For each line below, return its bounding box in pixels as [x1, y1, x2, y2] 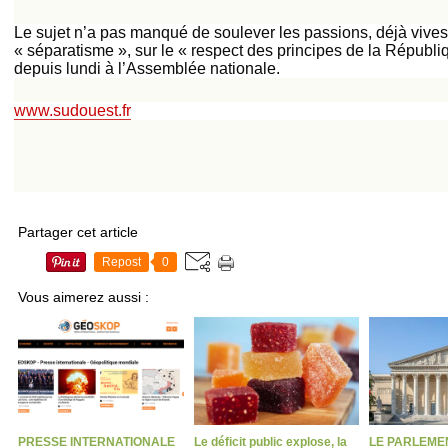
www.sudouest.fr [14, 102, 131, 119]
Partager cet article [18, 224, 138, 240]
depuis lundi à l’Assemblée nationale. [14, 60, 280, 77]
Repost [102, 255, 141, 269]
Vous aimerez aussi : [18, 289, 149, 305]
